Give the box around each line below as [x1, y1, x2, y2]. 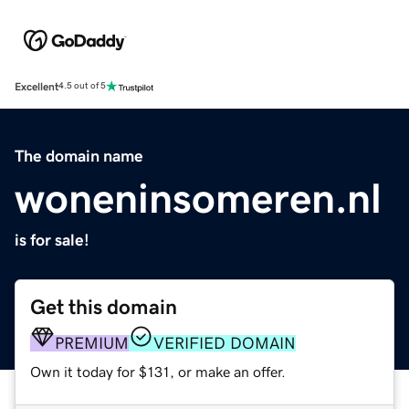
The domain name [15, 147, 143, 164]
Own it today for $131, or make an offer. [30, 363, 286, 379]
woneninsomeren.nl [15, 176, 382, 219]
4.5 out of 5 [58, 81, 106, 91]
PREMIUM [55, 334, 129, 351]
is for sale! [15, 231, 89, 248]
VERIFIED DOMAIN [153, 334, 296, 351]
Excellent [15, 80, 58, 92]
